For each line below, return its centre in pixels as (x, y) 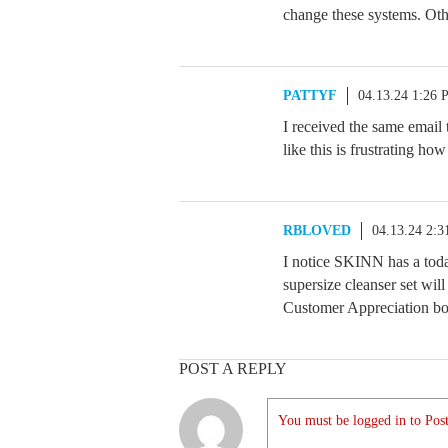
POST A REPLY (233, 368)
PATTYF (310, 95)
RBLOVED (317, 230)
